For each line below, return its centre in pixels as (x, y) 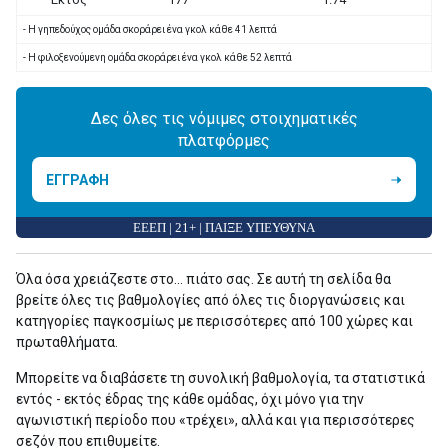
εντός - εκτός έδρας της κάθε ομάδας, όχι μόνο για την (190, 399)
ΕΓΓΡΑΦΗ (77, 179)
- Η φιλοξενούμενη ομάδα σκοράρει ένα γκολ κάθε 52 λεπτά (157, 57)
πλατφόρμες (224, 140)
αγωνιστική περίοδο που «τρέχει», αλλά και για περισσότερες (215, 420)
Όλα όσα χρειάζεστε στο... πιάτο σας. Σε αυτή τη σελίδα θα (203, 279)
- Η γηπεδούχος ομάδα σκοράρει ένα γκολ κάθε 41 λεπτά (150, 29)
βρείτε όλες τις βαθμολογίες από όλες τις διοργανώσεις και (210, 300)
